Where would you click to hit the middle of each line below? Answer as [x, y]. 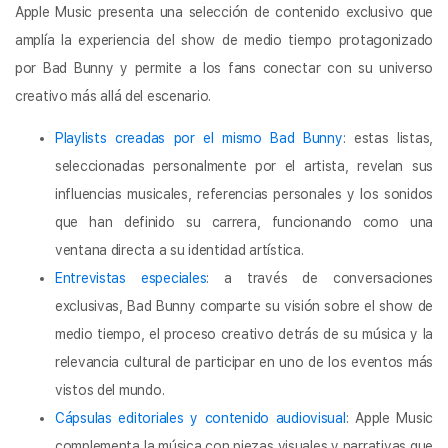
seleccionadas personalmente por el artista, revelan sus [244, 165]
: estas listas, [387, 137]
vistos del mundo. [110, 389]
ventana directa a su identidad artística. [179, 249]
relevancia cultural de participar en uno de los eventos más [244, 361]
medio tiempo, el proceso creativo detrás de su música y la [244, 333]
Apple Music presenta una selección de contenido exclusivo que [224, 11]
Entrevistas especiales [131, 277]
